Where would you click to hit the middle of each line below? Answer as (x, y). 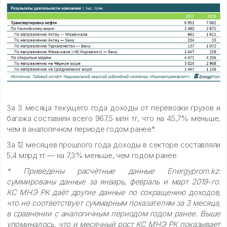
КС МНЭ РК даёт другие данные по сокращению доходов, (113, 192)
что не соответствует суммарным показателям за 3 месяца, (113, 203)
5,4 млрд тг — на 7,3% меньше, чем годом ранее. (92, 155)
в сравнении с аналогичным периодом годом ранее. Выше (113, 213)
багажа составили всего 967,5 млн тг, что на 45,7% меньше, (113, 118)
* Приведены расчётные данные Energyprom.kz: (113, 171)
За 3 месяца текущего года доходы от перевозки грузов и (113, 107)
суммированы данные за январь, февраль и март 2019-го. (113, 181)
